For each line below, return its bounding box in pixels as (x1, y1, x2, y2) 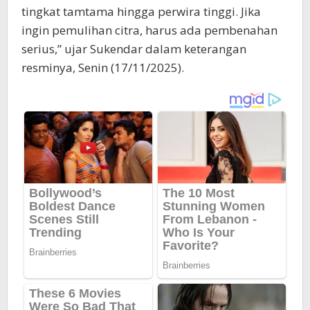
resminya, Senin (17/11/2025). (21, 59, 184, 75)
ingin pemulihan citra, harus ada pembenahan (21, 21, 277, 38)
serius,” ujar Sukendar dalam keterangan (21, 40, 246, 57)
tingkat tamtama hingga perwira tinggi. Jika (21, 3, 261, 19)
